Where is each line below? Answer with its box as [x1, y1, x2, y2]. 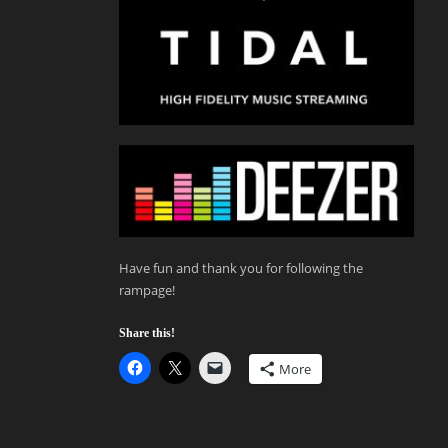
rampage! [119, 280, 175, 299]
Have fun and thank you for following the [119, 258, 363, 277]
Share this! [119, 325, 175, 340]
